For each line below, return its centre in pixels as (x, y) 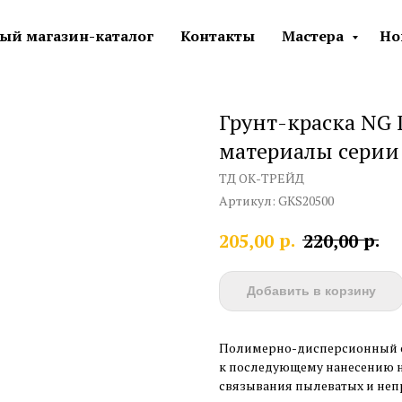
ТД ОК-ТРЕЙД (262, 178)
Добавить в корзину (311, 291)
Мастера (315, 36)
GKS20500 (306, 201)
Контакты (218, 36)
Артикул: (249, 201)
